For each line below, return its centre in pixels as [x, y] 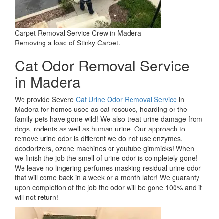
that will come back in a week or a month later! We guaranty [107, 178]
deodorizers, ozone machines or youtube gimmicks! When [104, 148]
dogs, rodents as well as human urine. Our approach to [100, 129]
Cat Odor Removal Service [102, 66]
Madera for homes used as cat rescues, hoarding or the [101, 109]
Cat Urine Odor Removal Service [126, 99]
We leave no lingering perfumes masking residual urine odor [108, 168]
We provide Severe [45, 99]
